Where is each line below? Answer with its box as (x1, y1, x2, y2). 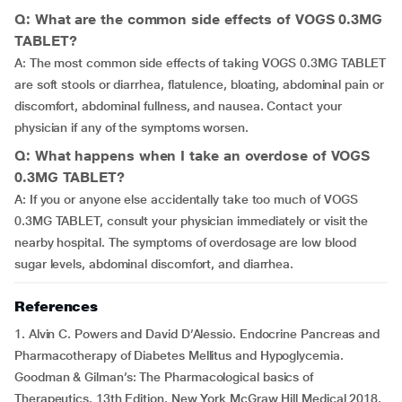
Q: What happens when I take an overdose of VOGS (14, 147, 371, 164)
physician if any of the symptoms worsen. (14, 120, 249, 135)
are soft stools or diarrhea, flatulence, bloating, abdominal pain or (14, 77, 384, 92)
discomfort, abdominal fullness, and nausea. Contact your (14, 99, 342, 113)
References (14, 298, 99, 315)
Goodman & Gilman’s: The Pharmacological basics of (14, 370, 314, 384)
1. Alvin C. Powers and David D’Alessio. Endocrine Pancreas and (14, 327, 380, 341)
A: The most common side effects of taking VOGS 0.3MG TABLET (14, 56, 387, 70)
